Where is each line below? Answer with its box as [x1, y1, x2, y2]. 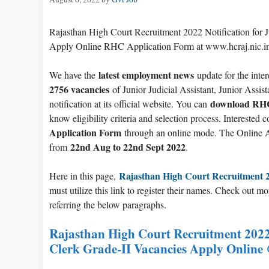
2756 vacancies [49, 82, 109, 96]
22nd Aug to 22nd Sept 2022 [70, 139, 186, 154]
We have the [49, 68, 98, 81]
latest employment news [98, 67, 194, 82]
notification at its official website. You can [49, 97, 210, 110]
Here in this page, [49, 169, 119, 182]
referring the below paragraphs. [49, 198, 166, 211]
